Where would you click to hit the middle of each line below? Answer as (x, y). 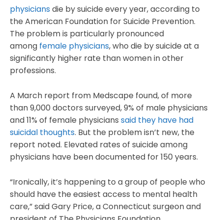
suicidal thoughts (42, 133)
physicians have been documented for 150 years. (104, 157)
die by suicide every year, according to (125, 9)
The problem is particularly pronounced (87, 34)
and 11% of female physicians (65, 120)
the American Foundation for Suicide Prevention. (103, 22)
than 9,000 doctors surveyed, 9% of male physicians (109, 108)
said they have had (157, 120)
